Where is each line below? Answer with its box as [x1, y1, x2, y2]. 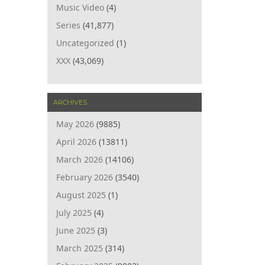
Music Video [56, 1, 105, 13]
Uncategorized [56, 37, 115, 49]
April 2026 [56, 135, 97, 147]
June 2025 [56, 224, 96, 236]
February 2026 [56, 171, 114, 183]
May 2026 [56, 118, 95, 130]
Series [56, 19, 81, 31]
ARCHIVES [53, 98, 88, 106]
